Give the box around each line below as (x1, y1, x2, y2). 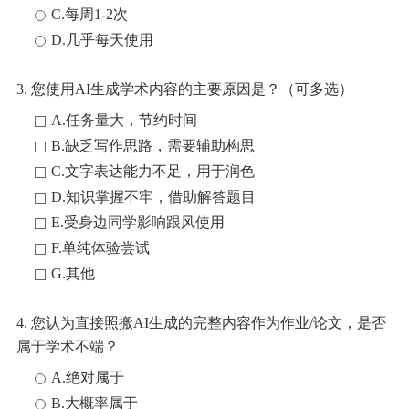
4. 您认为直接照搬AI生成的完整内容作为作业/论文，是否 (16, 315, 386, 330)
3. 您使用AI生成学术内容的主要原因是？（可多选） (16, 81, 353, 97)
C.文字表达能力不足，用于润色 (51, 163, 255, 179)
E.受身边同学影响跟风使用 (51, 215, 225, 230)
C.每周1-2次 (51, 6, 128, 22)
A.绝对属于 (51, 370, 124, 385)
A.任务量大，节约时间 (51, 112, 197, 128)
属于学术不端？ (16, 339, 119, 354)
